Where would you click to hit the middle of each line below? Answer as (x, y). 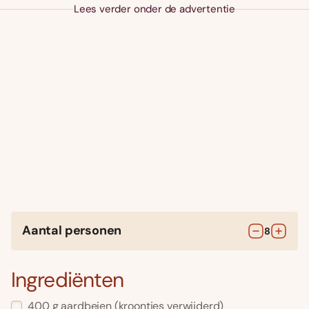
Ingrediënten (68, 280)
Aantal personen (72, 231)
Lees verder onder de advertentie (154, 9)
